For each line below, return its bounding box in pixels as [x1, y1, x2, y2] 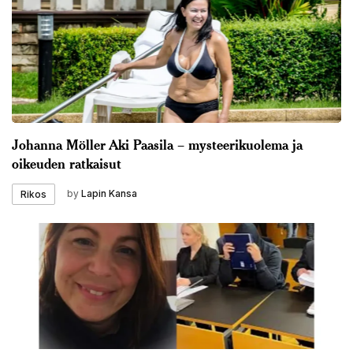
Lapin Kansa [81, 188, 137, 200]
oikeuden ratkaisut [12, 154, 121, 172]
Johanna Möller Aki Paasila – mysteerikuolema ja [12, 135, 303, 153]
